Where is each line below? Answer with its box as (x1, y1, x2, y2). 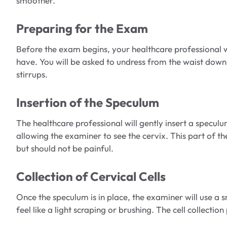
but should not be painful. (16, 143, 113, 154)
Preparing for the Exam (16, 21, 148, 36)
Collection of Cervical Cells (16, 169, 166, 184)
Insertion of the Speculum (16, 95, 159, 110)
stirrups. (16, 69, 48, 80)
